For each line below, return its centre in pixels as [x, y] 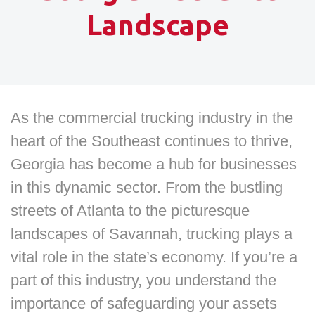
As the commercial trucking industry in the [152, 118]
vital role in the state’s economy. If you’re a [154, 257]
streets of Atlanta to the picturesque [130, 211]
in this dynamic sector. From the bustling [147, 187]
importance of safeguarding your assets [144, 303]
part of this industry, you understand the [143, 280]
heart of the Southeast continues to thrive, [152, 141]
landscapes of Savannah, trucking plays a [152, 234]
